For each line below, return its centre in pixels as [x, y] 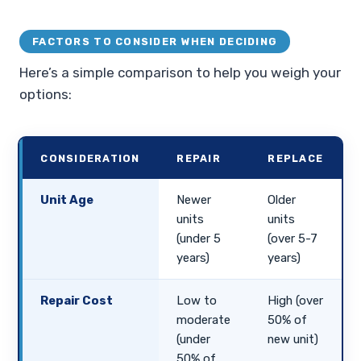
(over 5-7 [293, 238]
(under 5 [199, 238]
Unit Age [67, 199]
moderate [204, 320]
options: [46, 94]
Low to [197, 300]
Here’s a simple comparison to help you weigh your [180, 72]
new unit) [293, 339]
